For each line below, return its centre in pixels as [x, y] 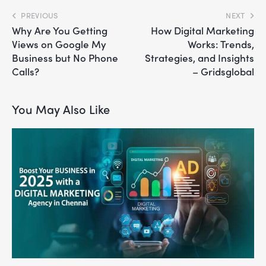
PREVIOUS [39, 15]
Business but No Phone [65, 57]
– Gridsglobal [223, 71]
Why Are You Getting [60, 30]
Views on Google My [59, 44]
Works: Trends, [221, 44]
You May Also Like [61, 109]
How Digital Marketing [202, 30]
